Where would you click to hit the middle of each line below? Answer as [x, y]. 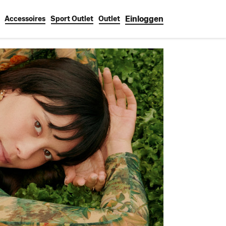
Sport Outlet [72, 19]
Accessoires [25, 19]
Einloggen [144, 19]
